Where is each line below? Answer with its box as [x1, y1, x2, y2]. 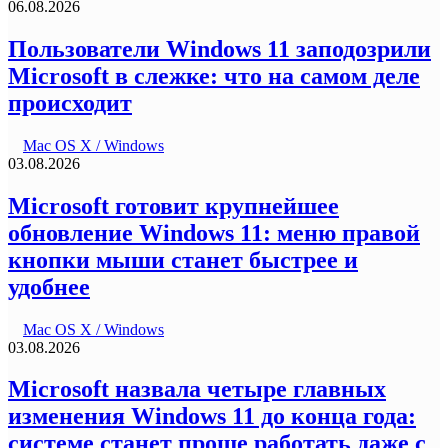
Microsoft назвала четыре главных [8, 376, 386, 403]
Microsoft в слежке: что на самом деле [8, 62, 420, 89]
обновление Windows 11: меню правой [8, 219, 420, 246]
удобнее [8, 273, 90, 300]
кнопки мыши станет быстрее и [8, 246, 358, 273]
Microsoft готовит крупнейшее [8, 192, 339, 219]
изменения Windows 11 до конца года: [8, 403, 416, 430]
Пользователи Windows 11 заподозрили [8, 35, 431, 62]
